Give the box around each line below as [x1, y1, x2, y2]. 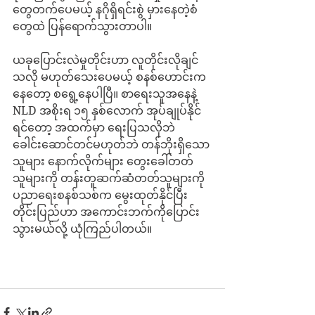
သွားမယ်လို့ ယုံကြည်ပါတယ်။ [13, 222, 152, 236]
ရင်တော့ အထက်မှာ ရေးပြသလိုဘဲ [13, 121, 175, 135]
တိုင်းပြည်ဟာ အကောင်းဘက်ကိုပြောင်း [13, 205, 200, 219]
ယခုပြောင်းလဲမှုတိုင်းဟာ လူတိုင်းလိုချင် [13, 53, 198, 67]
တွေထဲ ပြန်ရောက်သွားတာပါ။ [13, 20, 152, 34]
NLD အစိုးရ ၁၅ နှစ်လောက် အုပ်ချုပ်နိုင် [13, 104, 201, 118]
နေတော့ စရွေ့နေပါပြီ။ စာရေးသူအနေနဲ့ [13, 87, 200, 101]
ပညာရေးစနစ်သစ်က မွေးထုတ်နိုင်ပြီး [13, 188, 191, 202]
